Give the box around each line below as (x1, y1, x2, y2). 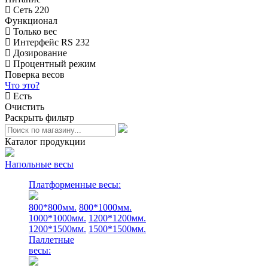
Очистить (5, 102, 44, 112)
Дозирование (11, 48, 67, 58)
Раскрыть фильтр (5, 112, 74, 123)
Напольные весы (5, 159, 74, 169)
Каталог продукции (5, 136, 86, 147)
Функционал (5, 16, 57, 26)
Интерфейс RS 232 (11, 37, 90, 47)
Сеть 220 (11, 5, 49, 15)
